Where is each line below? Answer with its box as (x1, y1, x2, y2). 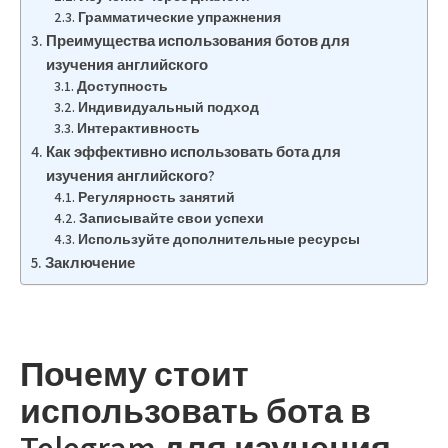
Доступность (76, 77, 168, 95)
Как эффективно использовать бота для (46, 141, 342, 161)
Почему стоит (20, 351, 249, 396)
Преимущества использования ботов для (46, 30, 351, 50)
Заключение (45, 252, 136, 272)
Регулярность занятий (77, 188, 235, 206)
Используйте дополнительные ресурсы (77, 230, 360, 248)
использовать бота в (20, 388, 371, 433)
